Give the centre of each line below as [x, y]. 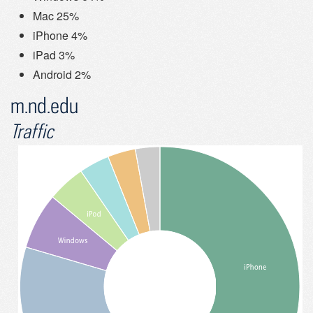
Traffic [32, 131]
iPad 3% [54, 54]
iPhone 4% [60, 35]
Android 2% [62, 74]
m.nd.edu [44, 105]
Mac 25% [56, 15]
